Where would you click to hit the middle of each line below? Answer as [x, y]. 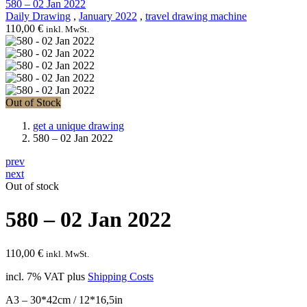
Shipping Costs [121, 276]
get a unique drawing [78, 125]
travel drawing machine [196, 16]
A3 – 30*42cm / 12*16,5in [64, 299]
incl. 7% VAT [35, 276]
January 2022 [108, 16]
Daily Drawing [38, 16]
